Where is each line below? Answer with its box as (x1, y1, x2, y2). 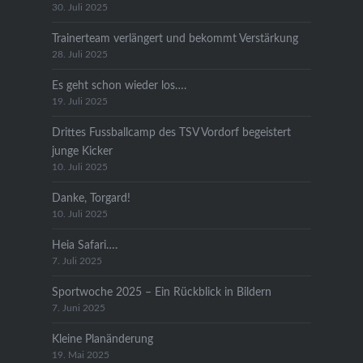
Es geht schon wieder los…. (51, 79, 186, 92)
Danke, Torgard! (51, 191, 130, 204)
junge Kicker (51, 144, 113, 157)
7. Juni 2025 (51, 303, 105, 313)
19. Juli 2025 (51, 96, 108, 106)
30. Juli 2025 (51, 2, 108, 12)
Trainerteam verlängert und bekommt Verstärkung (51, 32, 298, 45)
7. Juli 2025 (51, 256, 102, 266)
